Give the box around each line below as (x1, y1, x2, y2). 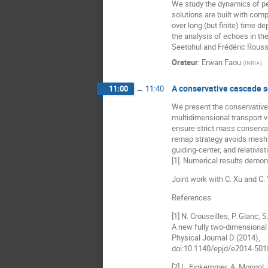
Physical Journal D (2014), (172, 232, 260, 243)
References (172, 191, 211, 203)
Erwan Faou (202, 57, 241, 68)
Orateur (172, 57, 198, 68)
